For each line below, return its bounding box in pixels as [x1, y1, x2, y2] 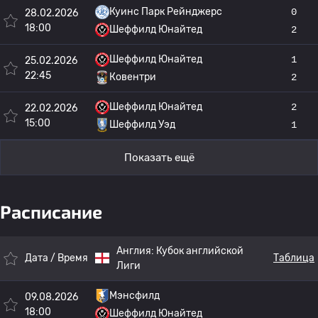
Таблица [273, 252, 314, 264]
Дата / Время [25, 252, 88, 264]
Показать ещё [124, 151, 194, 164]
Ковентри [109, 71, 156, 83]
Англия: [116, 245, 156, 257]
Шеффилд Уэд [109, 119, 175, 131]
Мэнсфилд [109, 290, 160, 302]
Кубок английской [156, 245, 243, 257]
